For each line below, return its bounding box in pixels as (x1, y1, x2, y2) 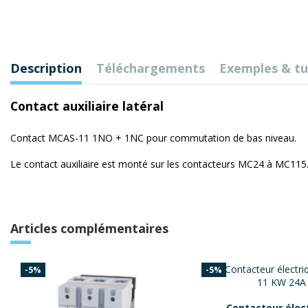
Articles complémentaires (10, 219, 168, 236)
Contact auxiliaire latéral (10, 97, 164, 114)
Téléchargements (96, 59, 205, 76)
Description (10, 59, 82, 76)
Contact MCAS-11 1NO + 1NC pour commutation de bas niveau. (10, 131, 296, 144)
